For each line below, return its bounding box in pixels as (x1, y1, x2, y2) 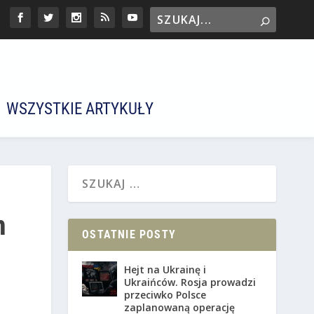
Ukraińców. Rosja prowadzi (124, 275, 257, 289)
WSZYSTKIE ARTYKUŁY (6, 100, 153, 119)
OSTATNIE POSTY (82, 228, 176, 242)
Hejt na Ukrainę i (124, 263, 207, 277)
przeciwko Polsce (124, 288, 207, 302)
